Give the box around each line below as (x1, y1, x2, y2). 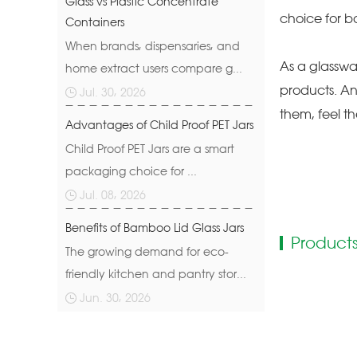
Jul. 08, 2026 (80, 187, 146, 202)
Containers (65, 14, 124, 29)
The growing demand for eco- (65, 244, 229, 258)
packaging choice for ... (65, 163, 197, 178)
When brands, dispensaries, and (65, 38, 240, 53)
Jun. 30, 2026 (80, 290, 151, 304)
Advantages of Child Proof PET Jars (65, 117, 253, 131)
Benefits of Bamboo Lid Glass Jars (65, 220, 244, 234)
